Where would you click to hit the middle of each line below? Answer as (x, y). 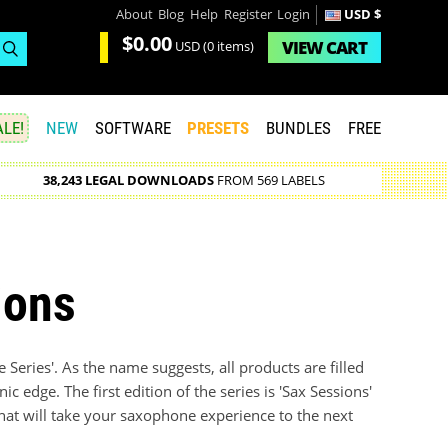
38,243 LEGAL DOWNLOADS (128, 181)
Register (247, 14)
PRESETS (218, 128)
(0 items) (226, 47)
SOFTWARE (132, 128)
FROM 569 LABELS (269, 181)
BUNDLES (299, 128)
